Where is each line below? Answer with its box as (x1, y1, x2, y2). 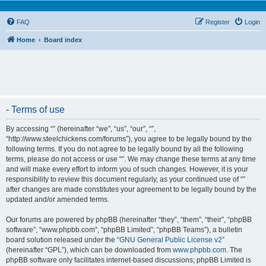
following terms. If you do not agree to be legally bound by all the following (6, 145, 243, 153)
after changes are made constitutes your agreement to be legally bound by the (6, 185, 256, 194)
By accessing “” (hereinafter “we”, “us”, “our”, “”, (6, 125, 156, 133)
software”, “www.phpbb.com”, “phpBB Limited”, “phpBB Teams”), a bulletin (6, 226, 242, 234)
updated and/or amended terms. (6, 195, 109, 204)
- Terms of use (6, 104, 65, 115)
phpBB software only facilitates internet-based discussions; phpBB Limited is (6, 256, 251, 264)
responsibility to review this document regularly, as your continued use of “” (6, 175, 245, 183)
